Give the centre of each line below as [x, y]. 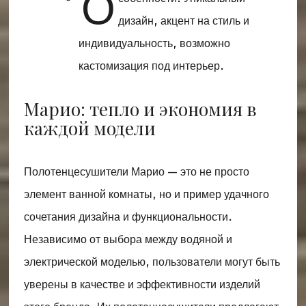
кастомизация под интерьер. [151, 66]
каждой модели [89, 128]
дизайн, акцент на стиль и [183, 20]
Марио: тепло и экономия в [140, 109]
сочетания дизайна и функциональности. [128, 217]
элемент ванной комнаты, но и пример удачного [146, 194]
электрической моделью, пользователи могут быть [152, 262]
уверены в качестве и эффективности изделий [142, 284]
